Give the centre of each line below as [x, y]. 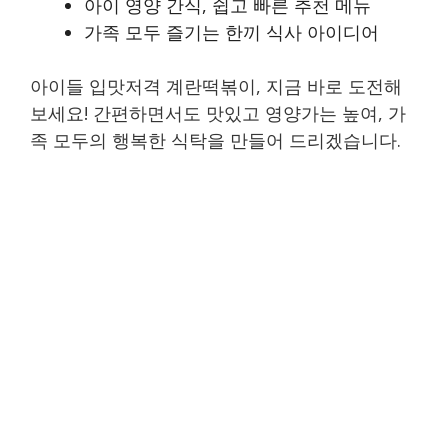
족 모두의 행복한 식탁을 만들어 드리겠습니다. [215, 140]
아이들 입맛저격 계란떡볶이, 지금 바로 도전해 [216, 86]
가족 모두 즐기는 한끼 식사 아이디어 [231, 32]
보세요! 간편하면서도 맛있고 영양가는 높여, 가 [218, 113]
